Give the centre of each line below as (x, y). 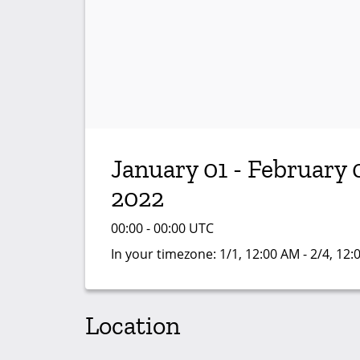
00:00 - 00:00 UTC (162, 229)
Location (133, 325)
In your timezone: (165, 254)
